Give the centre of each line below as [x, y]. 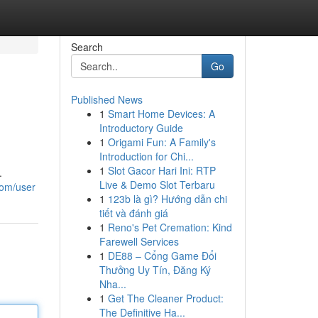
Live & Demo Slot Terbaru [157, 185]
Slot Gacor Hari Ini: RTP [161, 170]
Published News [106, 99]
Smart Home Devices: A [161, 114]
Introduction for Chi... [146, 156]
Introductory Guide [141, 128]
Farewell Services [139, 241]
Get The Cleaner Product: [165, 298]
